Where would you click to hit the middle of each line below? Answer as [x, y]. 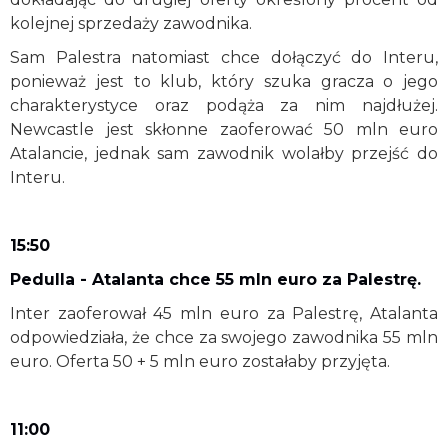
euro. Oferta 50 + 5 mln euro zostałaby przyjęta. [202, 361]
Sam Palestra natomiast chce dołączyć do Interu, [224, 57]
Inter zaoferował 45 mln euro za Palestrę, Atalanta [224, 313]
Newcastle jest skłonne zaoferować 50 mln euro [224, 129]
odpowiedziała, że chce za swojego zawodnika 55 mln [224, 337]
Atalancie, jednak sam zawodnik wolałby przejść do [224, 153]
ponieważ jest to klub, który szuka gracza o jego [224, 81]
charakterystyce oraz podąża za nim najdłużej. [224, 105]
